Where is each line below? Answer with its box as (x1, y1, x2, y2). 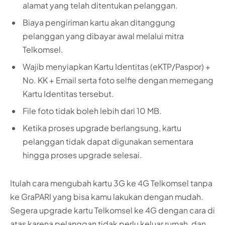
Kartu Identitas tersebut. (23, 88, 114, 99)
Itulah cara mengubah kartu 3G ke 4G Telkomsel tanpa (10, 177, 212, 188)
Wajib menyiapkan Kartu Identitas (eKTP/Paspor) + (23, 61, 210, 72)
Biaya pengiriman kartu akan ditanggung (23, 17, 175, 28)
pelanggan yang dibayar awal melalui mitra (23, 31, 184, 42)
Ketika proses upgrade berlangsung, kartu (23, 123, 181, 134)
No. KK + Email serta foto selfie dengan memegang (23, 75, 213, 86)
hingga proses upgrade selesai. (23, 150, 142, 161)
